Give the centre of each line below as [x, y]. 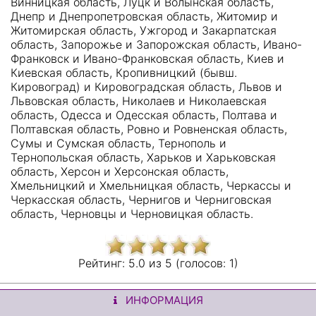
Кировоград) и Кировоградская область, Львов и [146, 87]
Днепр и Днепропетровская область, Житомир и [144, 16]
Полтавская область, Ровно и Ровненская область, [149, 129]
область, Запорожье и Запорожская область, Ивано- [156, 44]
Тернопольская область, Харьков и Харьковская [143, 157]
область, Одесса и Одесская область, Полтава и [144, 115]
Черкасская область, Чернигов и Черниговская [141, 200]
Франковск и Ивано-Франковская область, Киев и [147, 59]
